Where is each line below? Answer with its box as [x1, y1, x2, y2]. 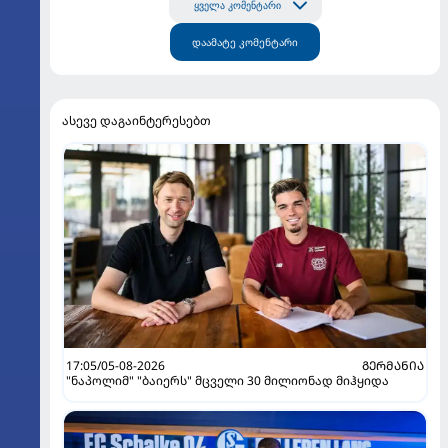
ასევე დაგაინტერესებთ [62, 112, 211, 130]
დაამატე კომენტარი [192, 35, 298, 50]
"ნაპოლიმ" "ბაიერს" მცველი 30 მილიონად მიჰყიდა [66, 371, 389, 389]
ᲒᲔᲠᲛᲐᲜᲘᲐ [362, 356, 424, 374]
